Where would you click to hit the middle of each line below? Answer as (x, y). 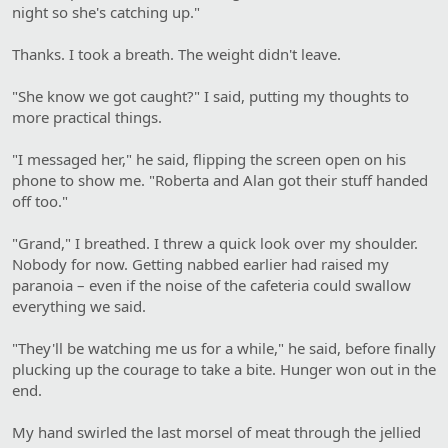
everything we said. (79, 305)
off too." (40, 200)
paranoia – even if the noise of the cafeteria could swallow (211, 284)
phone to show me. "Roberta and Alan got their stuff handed (220, 179)
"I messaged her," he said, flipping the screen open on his (209, 158)
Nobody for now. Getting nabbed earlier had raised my (200, 263)
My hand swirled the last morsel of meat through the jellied (216, 431)
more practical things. (87, 116)
